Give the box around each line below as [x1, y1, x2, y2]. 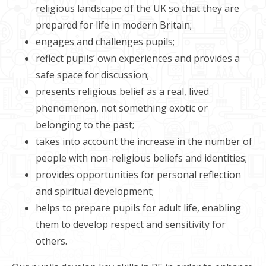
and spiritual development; [36, 185, 154, 198]
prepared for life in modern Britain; [36, 18, 192, 31]
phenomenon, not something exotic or [36, 102, 208, 115]
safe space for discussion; [36, 68, 149, 81]
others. [36, 235, 67, 248]
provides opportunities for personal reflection [36, 168, 241, 181]
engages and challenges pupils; [36, 35, 175, 48]
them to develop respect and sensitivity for [36, 218, 226, 231]
